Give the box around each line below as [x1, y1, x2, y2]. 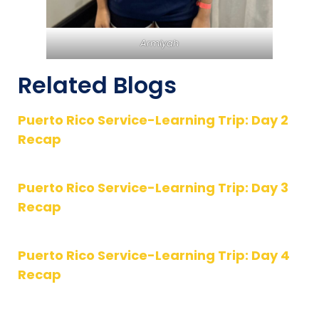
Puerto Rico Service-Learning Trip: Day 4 [18, 246, 290, 265]
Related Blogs [18, 69, 177, 102]
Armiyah [140, 36, 179, 51]
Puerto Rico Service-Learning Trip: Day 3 [18, 179, 288, 197]
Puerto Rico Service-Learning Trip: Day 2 [18, 111, 288, 130]
